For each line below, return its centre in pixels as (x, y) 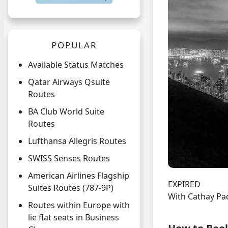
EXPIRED (184, 184)
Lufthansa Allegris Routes (77, 141)
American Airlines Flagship (79, 176)
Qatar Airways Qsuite (69, 82)
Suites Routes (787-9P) (71, 188)
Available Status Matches (76, 65)
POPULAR (74, 45)
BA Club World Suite (66, 112)
